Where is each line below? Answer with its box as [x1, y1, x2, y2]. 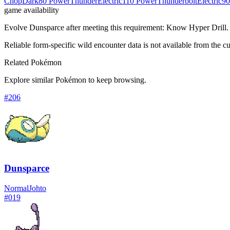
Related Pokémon [4, 57, 62, 67]
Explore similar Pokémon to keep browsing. [4, 75, 146, 84]
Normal [4, 184, 29, 193]
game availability [4, 5, 59, 14]
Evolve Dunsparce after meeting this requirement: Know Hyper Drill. [4, 23, 228, 32]
